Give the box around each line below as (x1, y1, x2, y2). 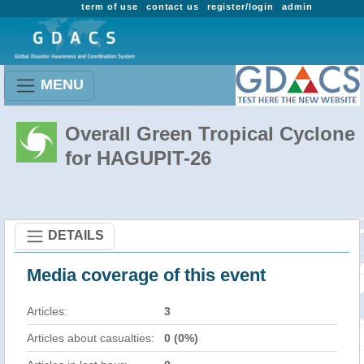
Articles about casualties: (27, 331, 154, 344)
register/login (206, 2, 275, 11)
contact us (145, 2, 199, 11)
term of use (81, 2, 138, 11)
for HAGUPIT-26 (65, 147, 211, 169)
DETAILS (48, 227, 104, 242)
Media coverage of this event (27, 265, 266, 285)
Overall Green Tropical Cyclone (65, 123, 355, 145)
